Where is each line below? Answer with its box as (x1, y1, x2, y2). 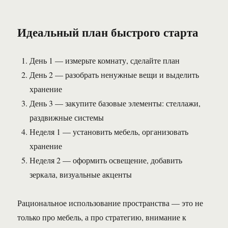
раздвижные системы (30, 112, 104, 123)
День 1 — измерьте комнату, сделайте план (30, 55, 180, 66)
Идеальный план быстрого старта (17, 23, 199, 41)
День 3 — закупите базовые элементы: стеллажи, (30, 98, 201, 109)
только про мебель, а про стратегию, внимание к (17, 212, 187, 223)
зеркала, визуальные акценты (30, 169, 132, 180)
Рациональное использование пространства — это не (17, 197, 204, 209)
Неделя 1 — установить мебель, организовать (30, 126, 189, 137)
